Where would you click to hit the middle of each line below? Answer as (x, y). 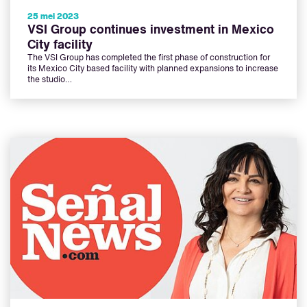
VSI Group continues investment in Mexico (151, 30)
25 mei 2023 (53, 17)
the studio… (50, 81)
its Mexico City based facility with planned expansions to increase (153, 70)
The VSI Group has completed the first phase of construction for (149, 59)
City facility (60, 46)
